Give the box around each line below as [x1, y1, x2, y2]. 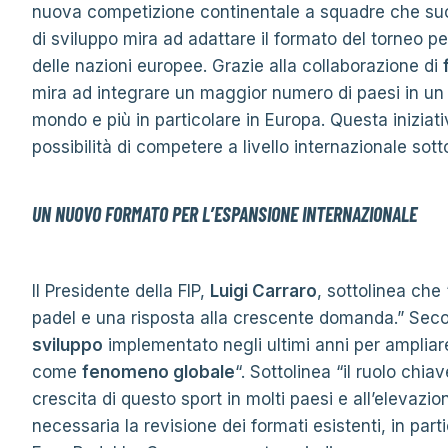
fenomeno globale [82, 362, 235, 382]
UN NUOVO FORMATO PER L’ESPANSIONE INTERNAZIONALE [32, 202, 417, 226]
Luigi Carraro [210, 281, 317, 301]
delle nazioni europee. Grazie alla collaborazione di [32, 56, 443, 76]
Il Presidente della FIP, [32, 281, 210, 301]
